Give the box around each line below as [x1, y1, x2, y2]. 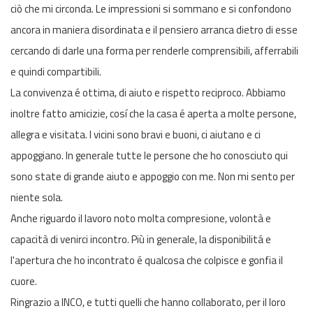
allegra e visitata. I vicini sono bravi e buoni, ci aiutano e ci [10, 126, 261, 143]
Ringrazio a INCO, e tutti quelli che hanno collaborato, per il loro [10, 294, 286, 310]
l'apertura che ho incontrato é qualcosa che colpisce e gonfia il [10, 252, 283, 268]
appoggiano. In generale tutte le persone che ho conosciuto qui [10, 147, 288, 163]
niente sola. [10, 189, 63, 205]
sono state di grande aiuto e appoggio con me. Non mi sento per [10, 168, 295, 184]
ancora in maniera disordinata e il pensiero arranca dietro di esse [10, 22, 298, 38]
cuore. [10, 273, 37, 289]
